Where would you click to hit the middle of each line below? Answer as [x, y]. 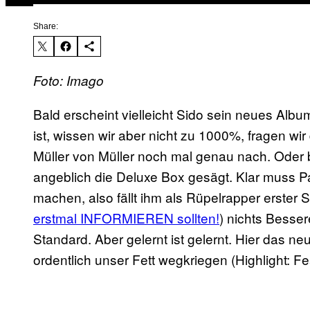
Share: [46, 27]
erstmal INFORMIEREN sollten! [126, 218]
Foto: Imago [69, 81]
